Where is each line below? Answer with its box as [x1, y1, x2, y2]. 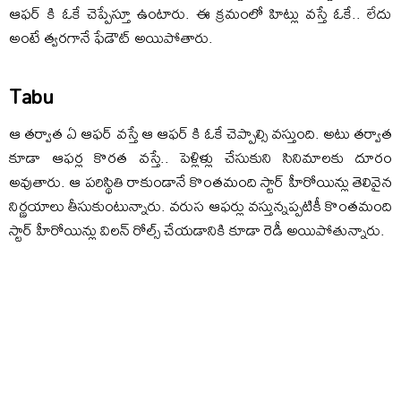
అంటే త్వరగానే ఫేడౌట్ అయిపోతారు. [9, 22, 213, 53]
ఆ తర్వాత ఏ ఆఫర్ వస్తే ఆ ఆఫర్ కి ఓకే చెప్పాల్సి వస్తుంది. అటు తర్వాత [9, 118, 392, 149]
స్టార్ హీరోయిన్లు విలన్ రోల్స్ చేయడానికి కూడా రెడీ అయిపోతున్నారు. [9, 215, 385, 245]
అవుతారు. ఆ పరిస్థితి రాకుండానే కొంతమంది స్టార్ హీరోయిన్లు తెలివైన [9, 166, 392, 197]
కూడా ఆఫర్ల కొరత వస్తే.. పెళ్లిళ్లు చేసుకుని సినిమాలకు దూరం [9, 142, 392, 173]
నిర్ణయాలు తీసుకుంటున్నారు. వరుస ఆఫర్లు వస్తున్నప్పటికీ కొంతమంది [9, 191, 392, 221]
